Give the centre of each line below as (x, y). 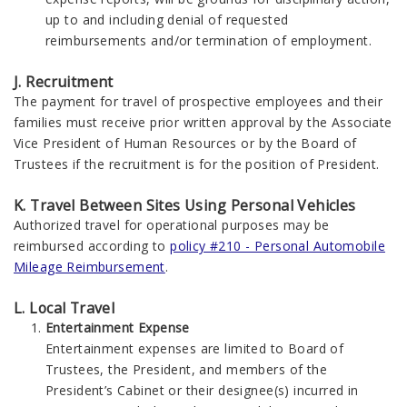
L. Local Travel (65, 308)
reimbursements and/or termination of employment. (209, 40)
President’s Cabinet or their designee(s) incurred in (202, 390)
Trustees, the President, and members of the (187, 369)
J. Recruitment (64, 82)
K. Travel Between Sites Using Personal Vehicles (185, 205)
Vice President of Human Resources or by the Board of (185, 143)
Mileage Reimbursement (89, 267)
